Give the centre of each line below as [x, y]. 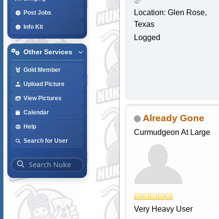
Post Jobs [37, 12]
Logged [147, 38]
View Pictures [42, 98]
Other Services [48, 52]
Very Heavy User [163, 209]
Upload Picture [44, 84]
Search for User [45, 141]
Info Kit [33, 27]
